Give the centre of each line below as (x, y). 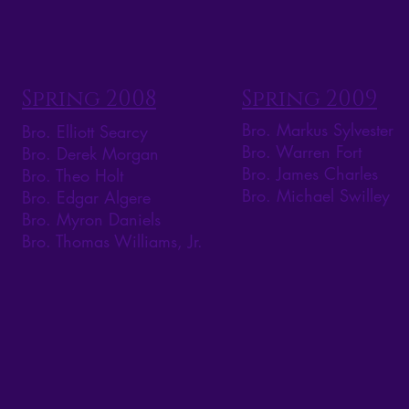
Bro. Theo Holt (73, 176)
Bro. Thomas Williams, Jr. (112, 241)
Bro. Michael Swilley (316, 196)
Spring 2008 (89, 100)
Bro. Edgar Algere (86, 198)
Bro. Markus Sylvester (318, 130)
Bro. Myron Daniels (91, 220)
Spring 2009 (309, 100)
